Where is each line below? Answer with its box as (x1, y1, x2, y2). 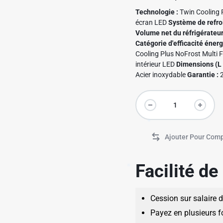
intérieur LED (135, 60, 177, 68)
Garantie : (187, 71, 219, 79)
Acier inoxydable (135, 71, 188, 79)
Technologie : (135, 8, 179, 16)
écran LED (135, 18, 169, 26)
